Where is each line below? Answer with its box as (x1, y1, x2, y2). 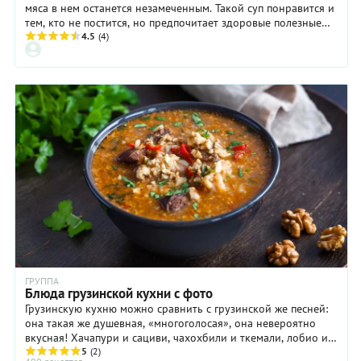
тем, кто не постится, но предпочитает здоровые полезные (25, 15, 322, 31)
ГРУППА (25, 275, 59, 288)
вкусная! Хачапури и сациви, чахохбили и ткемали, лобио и (25, 330, 328, 346)
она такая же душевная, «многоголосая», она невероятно (25, 316, 316, 331)
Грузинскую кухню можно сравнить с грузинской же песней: (25, 301, 328, 317)
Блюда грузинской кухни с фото (25, 284, 213, 303)
